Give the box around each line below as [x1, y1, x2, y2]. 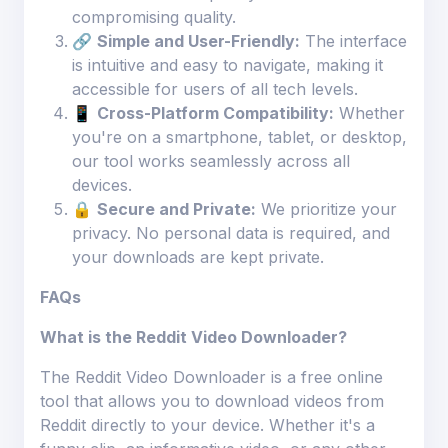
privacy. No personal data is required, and [72, 222, 390, 243]
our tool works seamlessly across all [72, 150, 350, 171]
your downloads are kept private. [72, 246, 324, 267]
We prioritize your [256, 198, 397, 219]
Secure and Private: [97, 198, 256, 219]
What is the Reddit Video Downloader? [40, 326, 347, 347]
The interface [300, 30, 407, 51]
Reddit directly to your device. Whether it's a [40, 414, 375, 435]
